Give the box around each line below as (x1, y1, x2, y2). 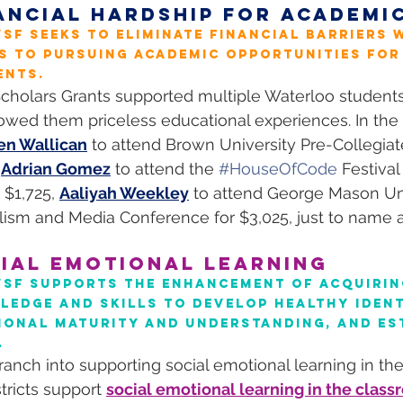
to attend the (111, 159, 219, 178)
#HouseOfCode (219, 159, 337, 178)
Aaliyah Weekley (59, 184, 189, 202)
